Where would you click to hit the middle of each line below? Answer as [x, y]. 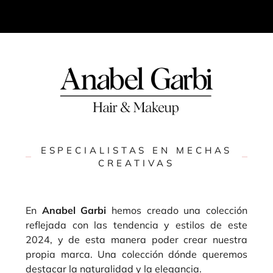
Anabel [61, 211]
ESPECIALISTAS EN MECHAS [136, 151]
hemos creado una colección [177, 211]
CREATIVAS [136, 163]
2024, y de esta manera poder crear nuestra [136, 240]
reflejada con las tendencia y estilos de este [136, 225]
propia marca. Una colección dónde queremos [136, 254]
